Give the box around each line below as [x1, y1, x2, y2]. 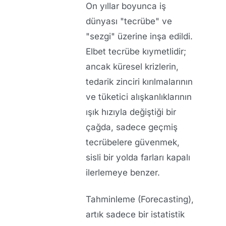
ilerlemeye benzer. [86, 167, 160, 178]
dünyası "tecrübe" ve [86, 16, 172, 27]
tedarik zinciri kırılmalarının [86, 77, 193, 87]
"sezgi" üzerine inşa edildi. [86, 31, 193, 42]
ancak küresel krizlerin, [86, 62, 179, 72]
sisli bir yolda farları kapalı [86, 152, 190, 163]
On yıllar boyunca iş [86, 1, 166, 12]
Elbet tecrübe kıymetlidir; [86, 46, 186, 57]
